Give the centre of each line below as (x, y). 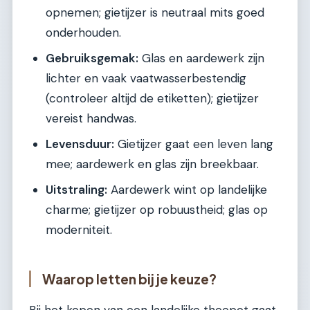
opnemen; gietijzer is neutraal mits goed (155, 13)
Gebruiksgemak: (92, 58)
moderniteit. (79, 230)
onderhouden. (83, 33)
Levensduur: (80, 144)
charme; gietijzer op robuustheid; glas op (157, 210)
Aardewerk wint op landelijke (187, 190)
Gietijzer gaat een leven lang (194, 144)
